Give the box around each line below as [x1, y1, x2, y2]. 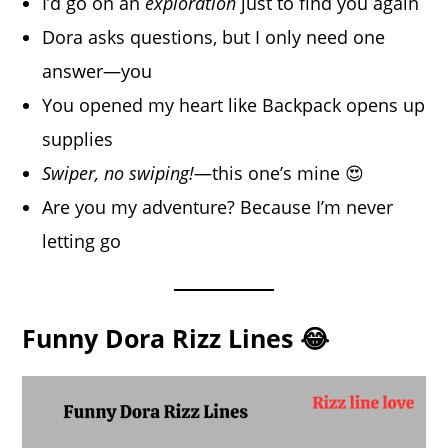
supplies [42, 126, 114, 151]
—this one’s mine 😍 [194, 160, 365, 185]
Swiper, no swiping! [42, 160, 195, 185]
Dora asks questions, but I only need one [42, 24, 386, 49]
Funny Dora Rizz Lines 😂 [22, 320, 330, 355]
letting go [42, 228, 122, 253]
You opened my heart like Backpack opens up [42, 92, 426, 117]
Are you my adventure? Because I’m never [42, 194, 394, 219]
